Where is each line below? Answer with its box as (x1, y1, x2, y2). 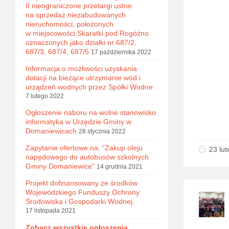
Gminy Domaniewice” (26, 162, 95, 170)
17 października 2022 (91, 49, 151, 56)
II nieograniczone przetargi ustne (26, 2, 132, 10)
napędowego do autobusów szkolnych (26, 153, 149, 161)
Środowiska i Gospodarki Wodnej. (26, 197, 134, 205)
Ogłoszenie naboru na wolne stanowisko (26, 108, 156, 117)
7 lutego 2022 (26, 93, 64, 100)
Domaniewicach (26, 127, 77, 135)
